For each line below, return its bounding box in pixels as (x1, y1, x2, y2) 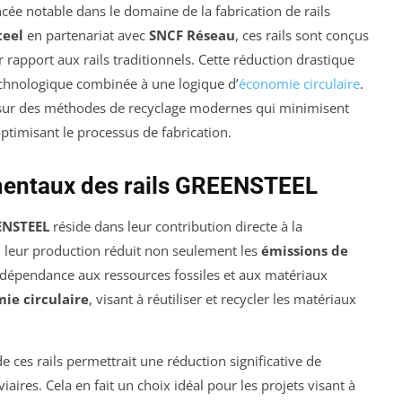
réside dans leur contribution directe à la (49, 216, 302, 235)
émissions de (261, 240, 348, 259)
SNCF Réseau (149, 25, 235, 44)
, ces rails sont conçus (235, 25, 369, 44)
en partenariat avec (23, 25, 149, 44)
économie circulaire (239, 74, 360, 92)
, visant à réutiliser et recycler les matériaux (89, 289, 356, 308)
